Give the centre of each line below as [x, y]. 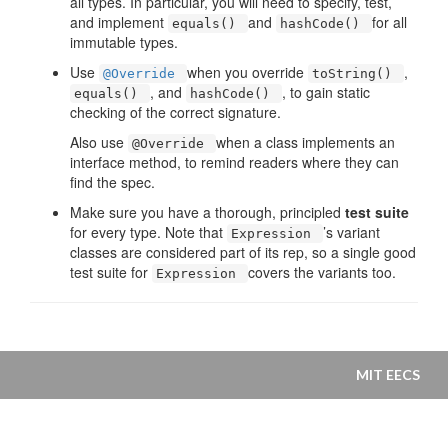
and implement [119, 22]
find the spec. [112, 182]
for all [389, 22]
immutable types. [124, 42]
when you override [247, 72]
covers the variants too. [322, 272]
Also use [99, 142]
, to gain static [326, 92]
